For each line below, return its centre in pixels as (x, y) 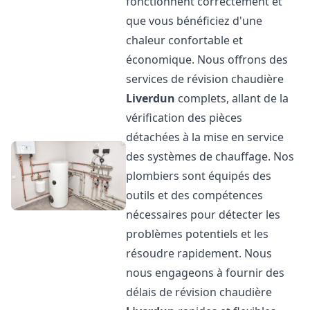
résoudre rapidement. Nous (199, 253)
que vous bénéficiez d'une (194, 21)
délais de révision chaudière (199, 292)
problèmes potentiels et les (198, 234)
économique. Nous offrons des (207, 60)
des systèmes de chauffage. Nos (210, 156)
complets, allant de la (232, 98)
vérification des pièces (184, 118)
